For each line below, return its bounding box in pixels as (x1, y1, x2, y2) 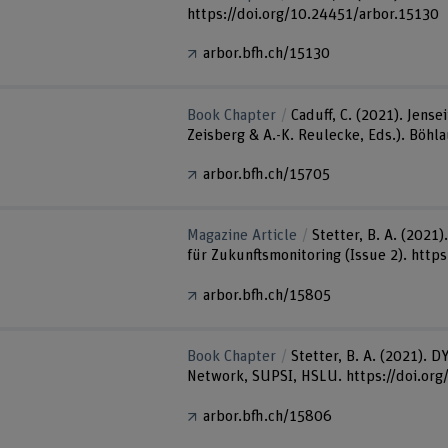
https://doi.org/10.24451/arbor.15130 (187, 6, 440, 22)
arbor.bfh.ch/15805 (203, 287, 332, 303)
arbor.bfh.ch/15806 (203, 408, 333, 424)
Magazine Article (187, 228, 298, 244)
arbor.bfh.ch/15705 (203, 166, 331, 182)
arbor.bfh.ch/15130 (203, 46, 331, 61)
